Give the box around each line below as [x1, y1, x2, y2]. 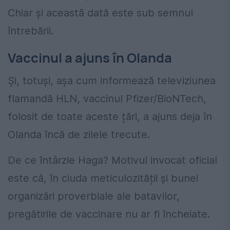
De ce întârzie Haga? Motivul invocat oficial [8, 154, 217, 166]
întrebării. [8, 25, 53, 37]
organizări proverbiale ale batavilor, [8, 189, 180, 202]
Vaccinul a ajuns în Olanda [8, 49, 172, 67]
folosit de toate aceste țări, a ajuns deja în [8, 110, 212, 123]
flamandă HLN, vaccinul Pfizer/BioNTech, [8, 92, 206, 105]
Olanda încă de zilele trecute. [8, 128, 150, 141]
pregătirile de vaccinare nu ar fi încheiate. [8, 207, 210, 220]
